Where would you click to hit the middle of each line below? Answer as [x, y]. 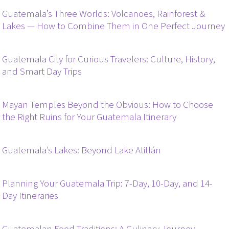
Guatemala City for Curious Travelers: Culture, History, [109, 59]
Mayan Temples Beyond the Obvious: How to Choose [108, 105]
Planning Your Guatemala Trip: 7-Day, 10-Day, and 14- [108, 184]
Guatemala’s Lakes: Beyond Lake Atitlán [82, 150]
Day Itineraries [30, 196]
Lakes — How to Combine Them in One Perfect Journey [114, 26]
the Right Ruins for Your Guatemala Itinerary [89, 117]
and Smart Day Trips [42, 72]
